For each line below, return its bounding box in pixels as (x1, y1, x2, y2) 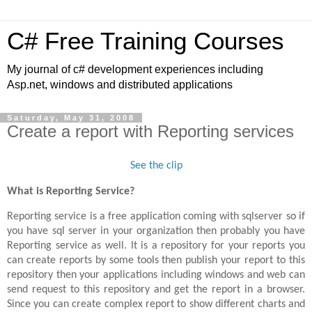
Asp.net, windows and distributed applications (7, 79, 233, 91)
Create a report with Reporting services (7, 122, 294, 141)
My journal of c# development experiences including (7, 63, 263, 75)
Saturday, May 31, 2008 (7, 114, 135, 122)
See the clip (130, 159, 182, 171)
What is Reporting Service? (7, 185, 134, 197)
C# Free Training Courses (7, 28, 284, 54)
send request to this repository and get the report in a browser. (7, 284, 305, 296)
